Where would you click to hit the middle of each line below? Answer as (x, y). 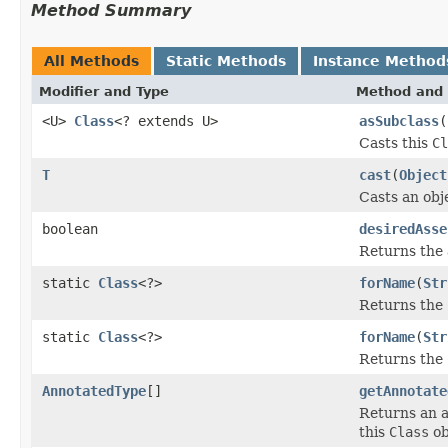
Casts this (395, 142)
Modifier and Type (104, 91)
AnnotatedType (94, 390)
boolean (70, 228)
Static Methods (226, 60)
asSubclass (399, 120)
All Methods (91, 60)
